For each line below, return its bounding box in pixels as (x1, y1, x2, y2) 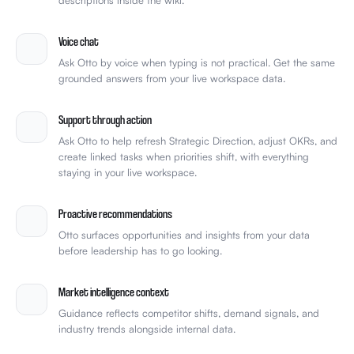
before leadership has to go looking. (58, 243, 222, 257)
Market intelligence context (58, 283, 169, 299)
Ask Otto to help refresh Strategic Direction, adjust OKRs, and (58, 134, 337, 147)
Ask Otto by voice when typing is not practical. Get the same (58, 55, 335, 69)
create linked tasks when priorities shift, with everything (58, 149, 309, 163)
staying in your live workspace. (58, 165, 197, 179)
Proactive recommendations (58, 205, 172, 221)
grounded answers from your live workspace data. (58, 71, 285, 85)
